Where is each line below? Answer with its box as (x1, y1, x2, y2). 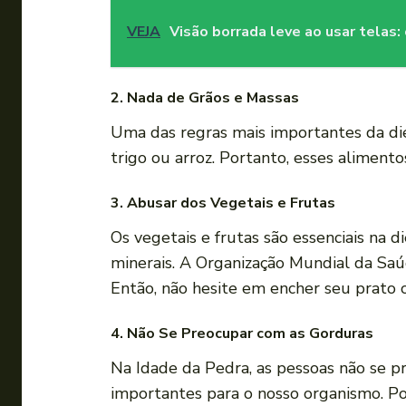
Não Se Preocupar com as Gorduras (127, 324, 373, 344)
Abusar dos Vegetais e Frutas (127, 193, 335, 214)
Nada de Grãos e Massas (127, 88, 299, 109)
